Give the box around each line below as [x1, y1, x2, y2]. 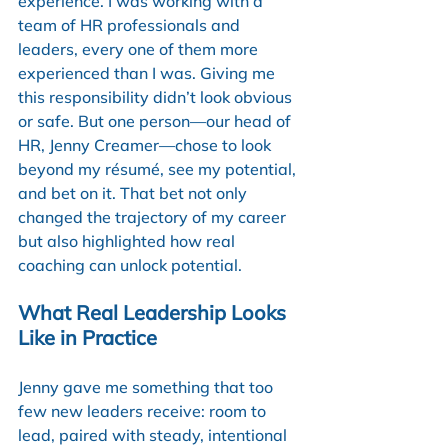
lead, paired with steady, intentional [18, 424, 291, 445]
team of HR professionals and [18, 14, 244, 35]
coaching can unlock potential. [18, 254, 242, 275]
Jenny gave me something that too [18, 376, 277, 397]
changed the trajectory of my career [18, 206, 290, 227]
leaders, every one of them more [18, 38, 262, 59]
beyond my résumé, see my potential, [18, 158, 300, 179]
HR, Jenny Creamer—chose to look [18, 134, 275, 155]
